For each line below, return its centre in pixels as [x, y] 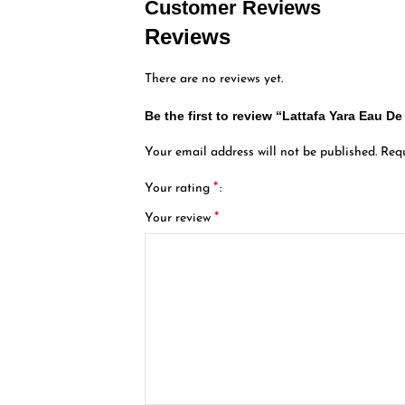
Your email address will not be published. [261, 152]
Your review [180, 218]
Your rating [179, 188]
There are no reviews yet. [214, 79]
